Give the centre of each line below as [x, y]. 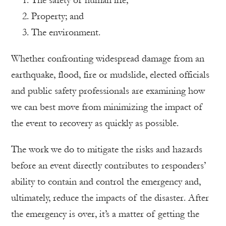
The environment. [66, 32]
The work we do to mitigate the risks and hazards [107, 149]
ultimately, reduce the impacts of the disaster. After [110, 197]
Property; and [58, 16]
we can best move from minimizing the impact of [107, 107]
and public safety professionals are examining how [108, 91]
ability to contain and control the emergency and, [106, 181]
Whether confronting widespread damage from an [108, 58]
